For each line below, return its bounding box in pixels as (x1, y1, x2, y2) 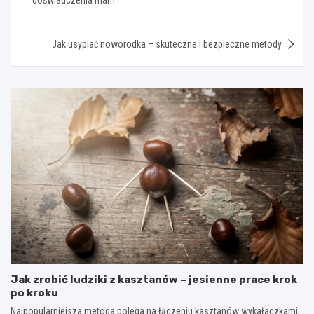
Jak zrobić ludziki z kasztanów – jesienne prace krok (11, 273, 297, 287)
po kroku (11, 287, 58, 300)
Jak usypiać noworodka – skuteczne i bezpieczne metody (52, 38, 282, 50)
